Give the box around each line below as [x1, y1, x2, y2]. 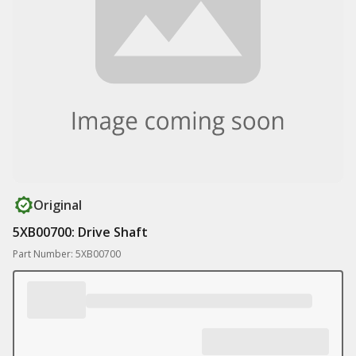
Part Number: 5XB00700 [13, 247, 121, 261]
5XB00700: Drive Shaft [13, 223, 148, 241]
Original [33, 196, 82, 214]
